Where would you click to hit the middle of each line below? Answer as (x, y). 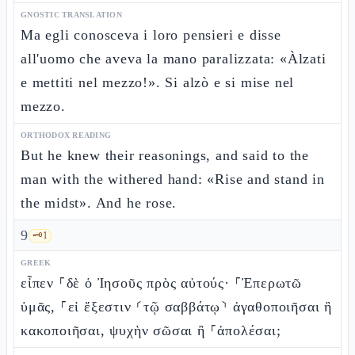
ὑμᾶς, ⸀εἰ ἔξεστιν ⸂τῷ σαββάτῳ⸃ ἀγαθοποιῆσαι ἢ (176, 307)
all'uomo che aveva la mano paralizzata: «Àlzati (174, 59)
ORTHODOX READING (66, 135)
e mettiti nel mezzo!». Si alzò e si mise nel (158, 82)
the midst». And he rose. (99, 203)
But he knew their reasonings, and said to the (165, 155)
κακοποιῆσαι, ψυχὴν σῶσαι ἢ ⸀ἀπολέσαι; (151, 330)
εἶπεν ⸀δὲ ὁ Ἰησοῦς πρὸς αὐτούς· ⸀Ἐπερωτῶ (161, 283)
